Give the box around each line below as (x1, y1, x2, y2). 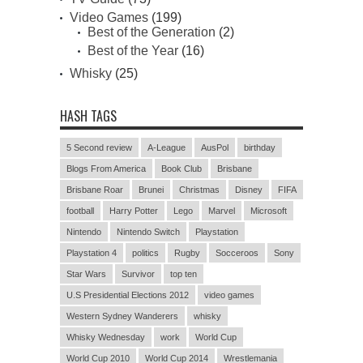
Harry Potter (109, 206, 158, 216)
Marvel (208, 206, 235, 216)
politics (132, 248, 159, 258)
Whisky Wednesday (66, 332, 145, 343)
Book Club (161, 164, 202, 174)
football (66, 206, 94, 216)
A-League (147, 143, 186, 153)
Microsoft (250, 206, 287, 216)
